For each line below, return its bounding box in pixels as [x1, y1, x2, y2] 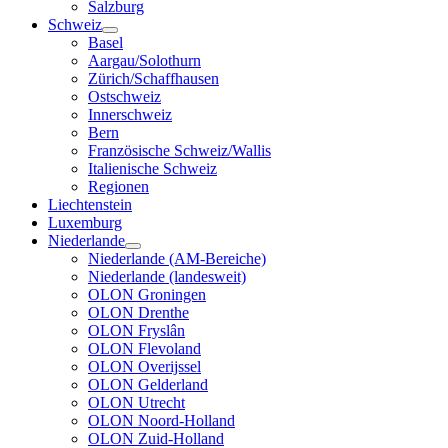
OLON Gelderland [88, 376, 208, 394]
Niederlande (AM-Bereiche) [88, 250, 266, 268]
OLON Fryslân [88, 322, 185, 340]
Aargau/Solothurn [88, 52, 201, 70]
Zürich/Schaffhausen [88, 70, 219, 88]
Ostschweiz [88, 88, 161, 106]
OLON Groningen [88, 286, 206, 304]
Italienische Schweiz [88, 160, 217, 178]
